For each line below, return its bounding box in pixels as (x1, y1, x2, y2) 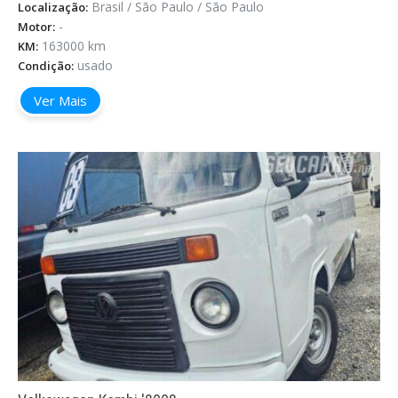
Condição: (18, 58, 74, 75)
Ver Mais (34, 92, 87, 110)
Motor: (18, 19, 55, 36)
